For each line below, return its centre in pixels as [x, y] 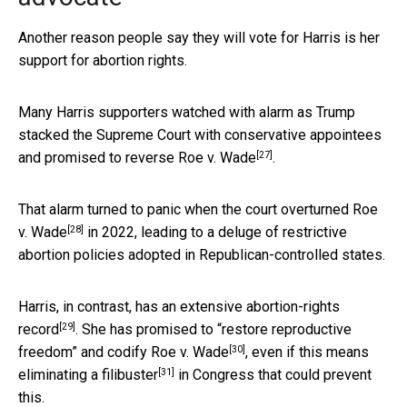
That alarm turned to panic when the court [149, 210]
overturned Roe [329, 210]
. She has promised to [146, 330]
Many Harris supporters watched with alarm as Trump [187, 113]
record [39, 330]
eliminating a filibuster [88, 375]
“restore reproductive [284, 330]
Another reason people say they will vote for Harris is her [199, 38]
